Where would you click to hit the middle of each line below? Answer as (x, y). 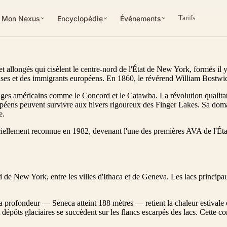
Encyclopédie (80, 18)
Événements (141, 18)
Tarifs (187, 18)
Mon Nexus (21, 18)
